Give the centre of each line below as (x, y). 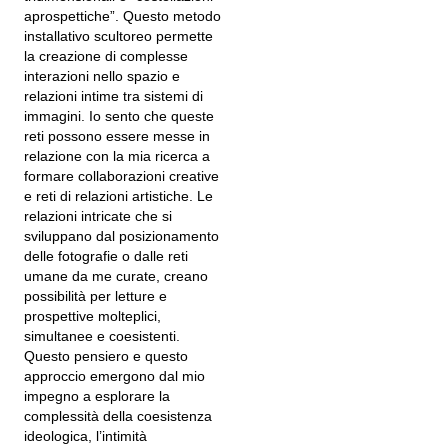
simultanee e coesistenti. (102, 336)
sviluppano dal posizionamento (121, 236)
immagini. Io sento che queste (119, 116)
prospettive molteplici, (92, 316)
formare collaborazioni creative (121, 176)
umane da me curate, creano (116, 276)
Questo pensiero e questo (106, 356)
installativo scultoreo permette (118, 36)
